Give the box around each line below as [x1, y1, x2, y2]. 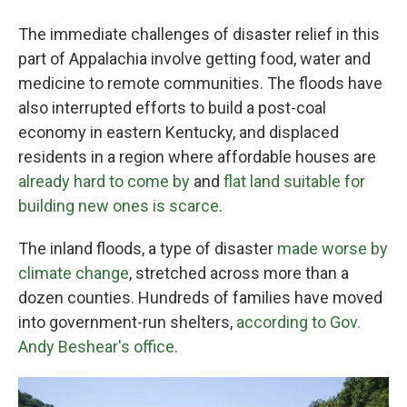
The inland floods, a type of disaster [18, 239, 277, 258]
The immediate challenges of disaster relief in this [18, 25, 380, 44]
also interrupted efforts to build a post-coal [18, 98, 326, 117]
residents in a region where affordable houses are [18, 147, 376, 166]
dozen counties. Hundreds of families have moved [18, 288, 382, 307]
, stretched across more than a [129, 263, 349, 283]
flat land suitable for [223, 172, 365, 191]
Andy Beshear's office [18, 337, 174, 356]
